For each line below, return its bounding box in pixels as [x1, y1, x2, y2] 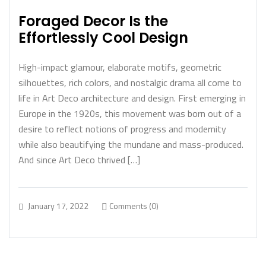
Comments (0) [107, 199, 159, 212]
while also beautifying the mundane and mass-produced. [18, 137, 243, 151]
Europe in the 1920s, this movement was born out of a [18, 106, 241, 121]
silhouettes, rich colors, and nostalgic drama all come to [18, 75, 242, 90]
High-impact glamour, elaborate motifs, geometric [18, 60, 221, 74]
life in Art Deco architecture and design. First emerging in [18, 91, 246, 105]
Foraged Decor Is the [18, 11, 168, 31]
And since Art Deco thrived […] [18, 153, 140, 167]
